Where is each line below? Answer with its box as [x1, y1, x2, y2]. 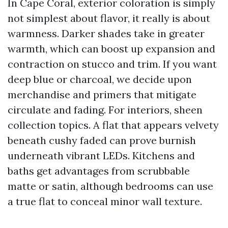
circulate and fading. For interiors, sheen [8, 103, 203, 116]
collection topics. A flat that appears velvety [8, 119, 219, 131]
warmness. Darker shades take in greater [8, 27, 205, 40]
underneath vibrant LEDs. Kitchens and [8, 149, 195, 162]
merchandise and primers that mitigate [8, 88, 196, 101]
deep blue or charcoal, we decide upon [8, 73, 192, 85]
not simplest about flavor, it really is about [8, 12, 210, 24]
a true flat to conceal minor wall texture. [8, 195, 202, 208]
